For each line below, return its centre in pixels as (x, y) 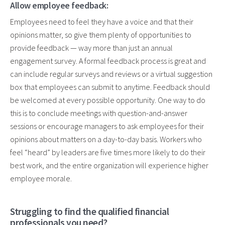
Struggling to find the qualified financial (90, 211)
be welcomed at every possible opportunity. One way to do (108, 100)
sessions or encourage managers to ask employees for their (107, 126)
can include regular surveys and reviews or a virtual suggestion (111, 74)
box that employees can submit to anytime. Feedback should (110, 87)
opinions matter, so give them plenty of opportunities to (101, 34)
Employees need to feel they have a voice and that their (102, 21)
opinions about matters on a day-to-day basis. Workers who (106, 139)
